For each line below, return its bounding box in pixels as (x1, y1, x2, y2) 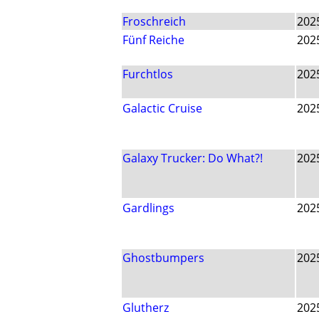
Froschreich (122, 14, 186, 30)
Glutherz (122, 300, 169, 316)
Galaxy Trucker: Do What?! (122, 150, 263, 167)
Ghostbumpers (122, 250, 204, 266)
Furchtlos (122, 66, 173, 83)
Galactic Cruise (122, 100, 202, 117)
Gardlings (122, 200, 174, 216)
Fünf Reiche (122, 32, 184, 48)
